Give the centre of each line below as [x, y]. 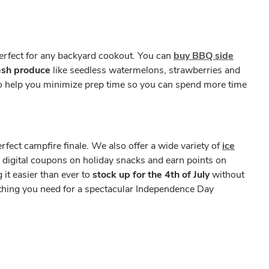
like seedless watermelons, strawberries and [147, 70]
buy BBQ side [204, 56]
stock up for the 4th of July [152, 175]
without [228, 175]
